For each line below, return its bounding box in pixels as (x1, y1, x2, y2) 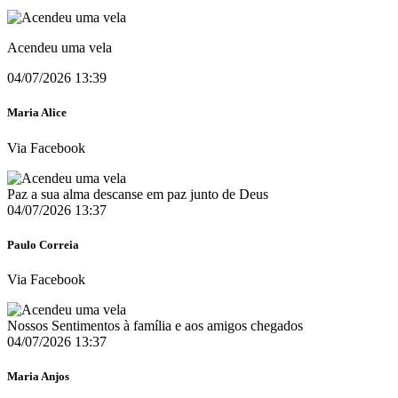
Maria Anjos (7, 370, 69, 384)
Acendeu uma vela (7, 40, 112, 56)
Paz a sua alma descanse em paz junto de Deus (7, 186, 268, 202)
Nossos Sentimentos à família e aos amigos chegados (7, 317, 303, 333)
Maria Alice (7, 106, 67, 120)
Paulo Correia (7, 237, 79, 251)
